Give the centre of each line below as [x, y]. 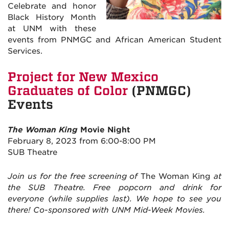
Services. [25, 51]
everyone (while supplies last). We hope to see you [114, 199]
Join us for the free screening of [74, 177]
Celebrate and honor [52, 6]
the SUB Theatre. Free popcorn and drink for [114, 188]
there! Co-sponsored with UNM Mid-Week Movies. [106, 210]
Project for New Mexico [83, 76]
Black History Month [52, 18]
